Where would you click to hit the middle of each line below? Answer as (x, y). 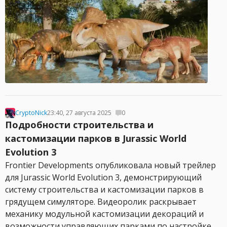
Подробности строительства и (79, 125)
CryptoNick (31, 113)
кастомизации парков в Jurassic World (96, 138)
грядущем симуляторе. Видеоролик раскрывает (101, 202)
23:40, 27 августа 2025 (79, 113)
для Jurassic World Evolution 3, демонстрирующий (103, 177)
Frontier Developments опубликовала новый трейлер (110, 165)
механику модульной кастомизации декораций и (104, 214)
